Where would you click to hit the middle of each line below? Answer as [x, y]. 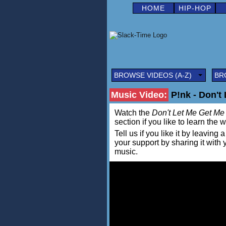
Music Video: [139, 95]
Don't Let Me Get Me [188, 113]
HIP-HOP [195, 8]
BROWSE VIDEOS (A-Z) [153, 75]
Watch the [133, 113]
